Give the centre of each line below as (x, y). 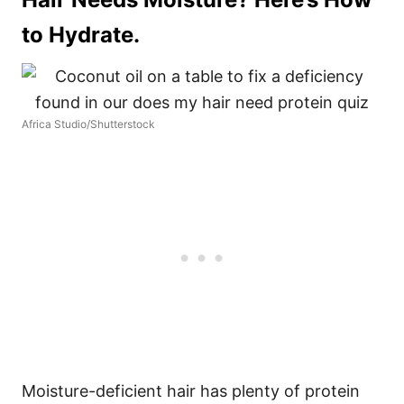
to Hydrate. (81, 35)
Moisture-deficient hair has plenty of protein (191, 391)
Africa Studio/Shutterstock (88, 124)
